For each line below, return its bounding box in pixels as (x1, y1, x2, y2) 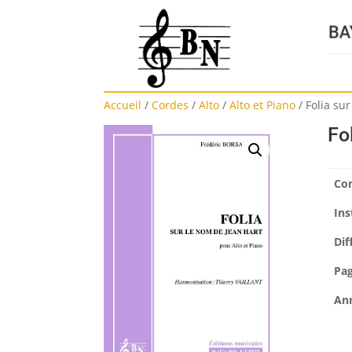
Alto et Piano (229, 97, 295, 113)
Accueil (104, 97, 141, 113)
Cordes (152, 97, 189, 113)
